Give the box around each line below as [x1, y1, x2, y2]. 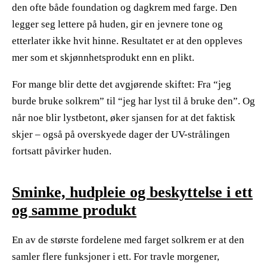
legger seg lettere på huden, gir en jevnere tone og [12, 18, 223, 30]
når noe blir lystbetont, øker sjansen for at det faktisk [12, 111, 235, 123]
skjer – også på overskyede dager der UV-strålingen [12, 128, 230, 140]
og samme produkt [12, 201, 136, 219]
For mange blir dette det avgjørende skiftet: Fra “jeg [12, 78, 231, 90]
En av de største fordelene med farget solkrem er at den [12, 234, 244, 246]
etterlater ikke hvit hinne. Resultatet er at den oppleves [12, 35, 243, 46]
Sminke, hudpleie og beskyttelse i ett [12, 183, 253, 201]
